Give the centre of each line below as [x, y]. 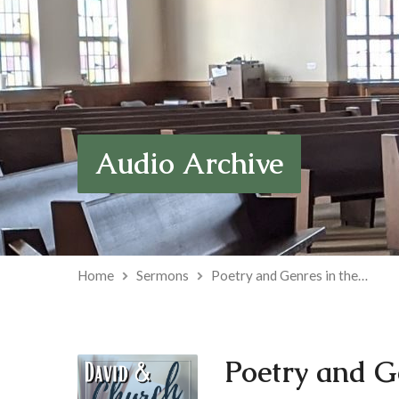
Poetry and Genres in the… [289, 275]
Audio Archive [189, 163]
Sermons [163, 275]
